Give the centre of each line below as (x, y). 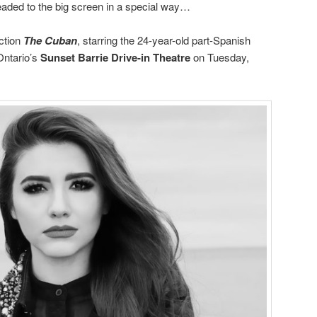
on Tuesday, (220, 57)
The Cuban (50, 41)
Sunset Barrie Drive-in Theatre (115, 58)
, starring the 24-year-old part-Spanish (164, 40)
